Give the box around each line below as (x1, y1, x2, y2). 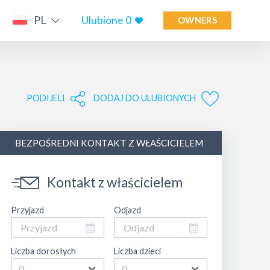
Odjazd (113, 205, 141, 215)
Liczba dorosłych (10, 246, 76, 256)
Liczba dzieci (113, 246, 161, 256)
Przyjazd (10, 205, 44, 215)
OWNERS (178, 15, 217, 26)
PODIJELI (27, 92, 66, 103)
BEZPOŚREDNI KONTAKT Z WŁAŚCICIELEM (14, 137, 203, 148)
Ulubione (81, 13, 126, 27)
